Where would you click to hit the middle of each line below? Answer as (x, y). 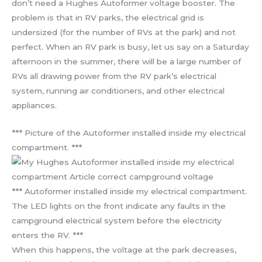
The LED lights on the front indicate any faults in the (119, 206)
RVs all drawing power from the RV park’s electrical (114, 76)
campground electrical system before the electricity (117, 220)
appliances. (34, 106)
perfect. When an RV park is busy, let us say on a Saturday (130, 47)
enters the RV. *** (47, 235)
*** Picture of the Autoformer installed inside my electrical (129, 132)
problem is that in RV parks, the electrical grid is (108, 18)
